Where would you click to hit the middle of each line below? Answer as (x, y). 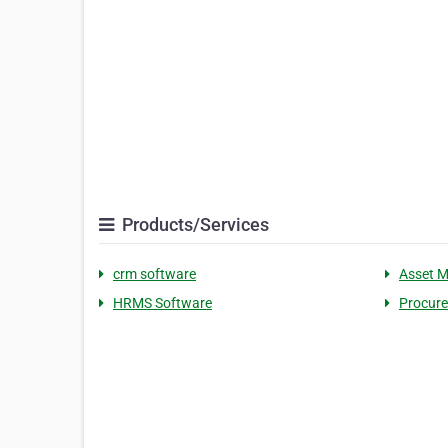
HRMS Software (162, 303)
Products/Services (193, 225)
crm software (154, 274)
